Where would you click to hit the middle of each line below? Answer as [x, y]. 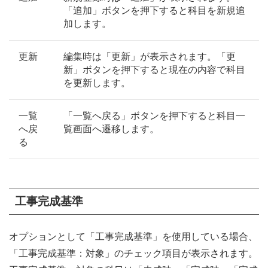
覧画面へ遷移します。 [111, 129]
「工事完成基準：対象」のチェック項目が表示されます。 [133, 254]
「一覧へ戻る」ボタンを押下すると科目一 [154, 116]
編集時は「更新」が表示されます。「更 [150, 57]
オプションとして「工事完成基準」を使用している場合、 [133, 237]
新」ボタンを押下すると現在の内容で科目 [154, 70]
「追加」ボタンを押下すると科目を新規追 [154, 11]
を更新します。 [97, 83]
